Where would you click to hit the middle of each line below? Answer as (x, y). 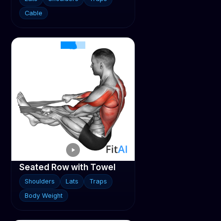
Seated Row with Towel (68, 167)
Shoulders (40, 181)
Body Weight (44, 196)
